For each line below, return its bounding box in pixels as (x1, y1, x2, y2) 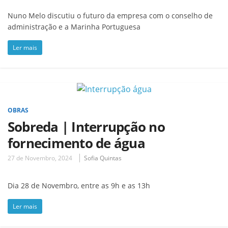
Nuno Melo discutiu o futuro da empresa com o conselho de (8, 10, 213, 20)
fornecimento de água (8, 133, 145, 152)
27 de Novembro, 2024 (8, 153, 72, 162)
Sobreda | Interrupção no (8, 117, 165, 136)
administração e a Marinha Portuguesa (8, 21, 140, 32)
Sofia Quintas (84, 153, 122, 162)
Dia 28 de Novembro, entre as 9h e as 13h (8, 180, 150, 190)
